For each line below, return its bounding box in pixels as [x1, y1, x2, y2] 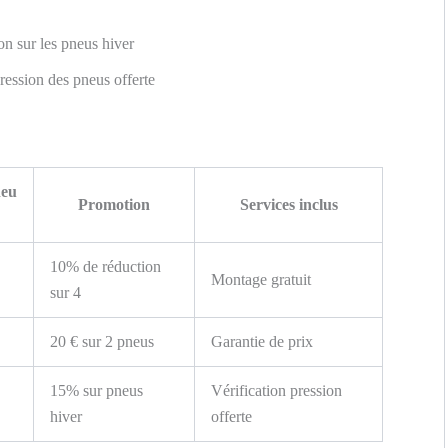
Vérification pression [211, 381, 342, 399]
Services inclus [239, 195, 338, 213]
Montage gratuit [211, 270, 311, 288]
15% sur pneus [50, 381, 143, 399]
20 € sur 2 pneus [50, 332, 154, 350]
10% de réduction [50, 257, 161, 275]
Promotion [78, 195, 150, 213]
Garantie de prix [211, 332, 313, 350]
